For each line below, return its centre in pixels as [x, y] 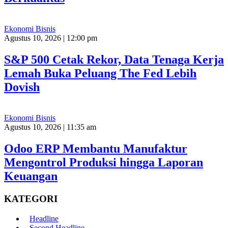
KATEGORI [31, 198]
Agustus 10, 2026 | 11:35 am [50, 127]
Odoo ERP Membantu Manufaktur [96, 148]
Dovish [22, 87]
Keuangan [31, 176]
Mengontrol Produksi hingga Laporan [104, 162]
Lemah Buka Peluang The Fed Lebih [100, 74]
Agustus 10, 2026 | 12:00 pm [51, 38]
